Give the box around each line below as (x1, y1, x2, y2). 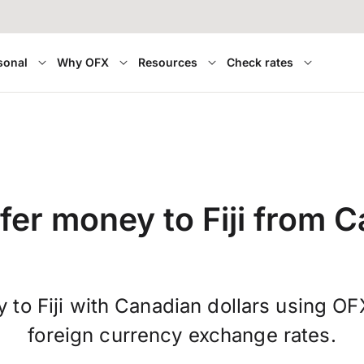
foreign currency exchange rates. (28, 323, 336, 348)
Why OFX (56, 55, 109, 69)
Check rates (226, 55, 293, 69)
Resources (137, 55, 197, 69)
